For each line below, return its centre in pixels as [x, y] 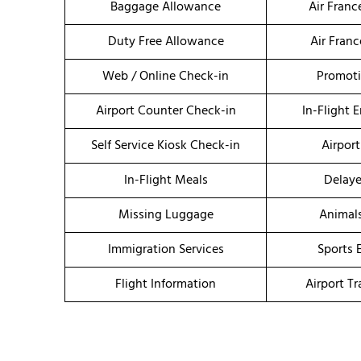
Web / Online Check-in [166, 77]
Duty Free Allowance [166, 42]
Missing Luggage [166, 216]
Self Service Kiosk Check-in [166, 146]
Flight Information [166, 285]
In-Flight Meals [166, 181]
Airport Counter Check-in [166, 112]
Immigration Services [166, 250]
